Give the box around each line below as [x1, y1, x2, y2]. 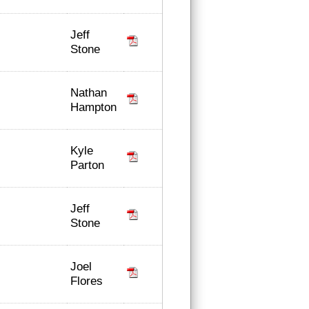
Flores [70, 274, 103, 288]
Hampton [70, 100, 117, 114]
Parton [70, 158, 104, 172]
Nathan [70, 86, 107, 99]
